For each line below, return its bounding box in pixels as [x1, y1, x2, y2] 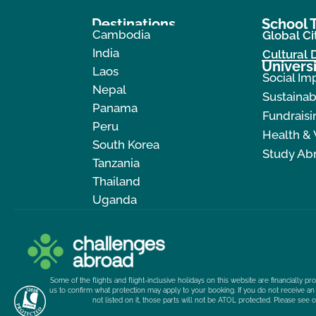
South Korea [92, 137, 159, 152]
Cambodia [92, 27, 150, 42]
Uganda [92, 192, 137, 207]
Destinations [92, 15, 176, 32]
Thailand [92, 174, 140, 188]
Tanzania [92, 155, 140, 170]
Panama [92, 100, 138, 115]
